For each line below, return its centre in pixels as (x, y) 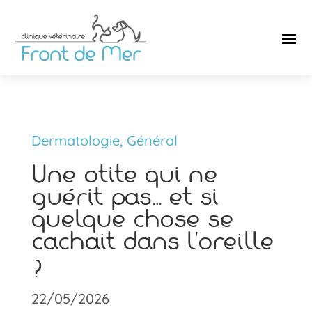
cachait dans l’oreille (152, 241)
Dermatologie (75, 140)
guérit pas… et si (124, 196)
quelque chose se (132, 218)
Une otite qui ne (124, 174)
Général (152, 140)
